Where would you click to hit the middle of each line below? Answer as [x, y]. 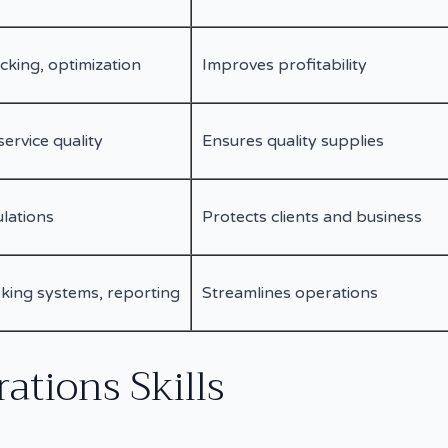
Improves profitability [284, 64]
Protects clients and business [312, 216]
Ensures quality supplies [293, 140]
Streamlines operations [290, 292]
